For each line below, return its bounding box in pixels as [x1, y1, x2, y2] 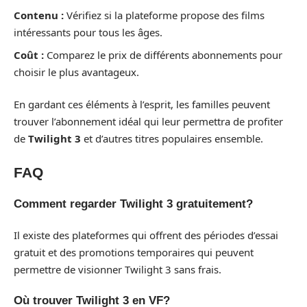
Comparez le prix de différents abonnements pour [47, 47, 282, 62]
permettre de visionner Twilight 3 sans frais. [14, 262, 221, 276]
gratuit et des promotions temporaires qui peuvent [14, 245, 254, 259]
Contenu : [14, 8, 66, 22]
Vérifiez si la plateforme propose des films [66, 8, 265, 22]
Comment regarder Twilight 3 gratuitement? [14, 197, 253, 210]
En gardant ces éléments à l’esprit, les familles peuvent [14, 97, 270, 111]
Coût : [14, 47, 47, 62]
